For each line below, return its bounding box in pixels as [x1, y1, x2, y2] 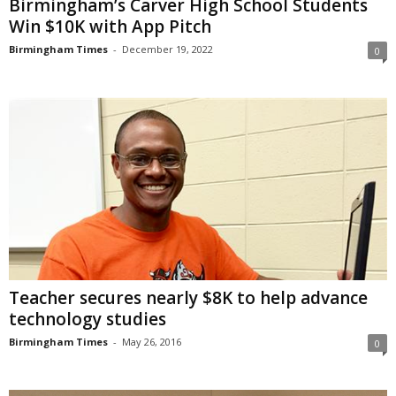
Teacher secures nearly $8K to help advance [9, 286, 368, 310]
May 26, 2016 [122, 335, 181, 349]
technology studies [9, 308, 166, 331]
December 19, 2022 [122, 42, 213, 57]
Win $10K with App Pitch [9, 15, 211, 39]
